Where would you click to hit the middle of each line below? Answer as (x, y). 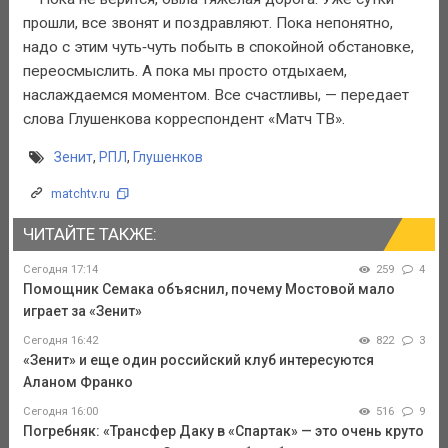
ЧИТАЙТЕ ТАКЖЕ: (89, 234)
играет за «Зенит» (82, 310)
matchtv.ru (80, 194)
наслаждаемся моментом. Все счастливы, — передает (215, 94)
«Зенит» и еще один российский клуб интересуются (198, 359)
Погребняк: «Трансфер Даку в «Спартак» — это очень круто (223, 430)
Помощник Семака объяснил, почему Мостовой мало (208, 288)
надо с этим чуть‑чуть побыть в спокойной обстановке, (218, 46)
